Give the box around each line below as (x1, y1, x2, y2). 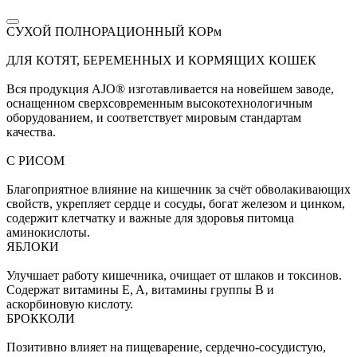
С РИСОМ (6, 154, 65, 168)
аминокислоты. (6, 226, 90, 240)
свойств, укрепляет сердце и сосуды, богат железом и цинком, (6, 197, 345, 211)
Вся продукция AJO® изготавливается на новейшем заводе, (6, 82, 334, 96)
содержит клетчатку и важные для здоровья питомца (6, 211, 294, 226)
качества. (6, 125, 56, 139)
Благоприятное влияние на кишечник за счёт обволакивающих (6, 182, 351, 197)
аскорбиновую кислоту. (6, 297, 133, 312)
